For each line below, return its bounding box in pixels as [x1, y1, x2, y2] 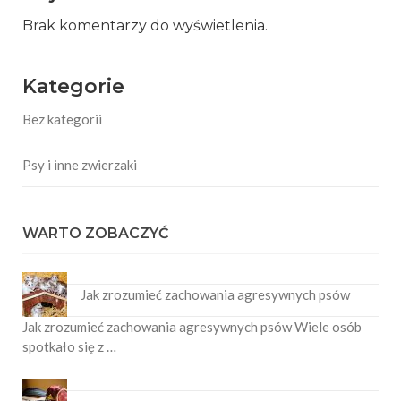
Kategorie [22, 74, 124, 99]
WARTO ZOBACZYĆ [22, 225, 168, 243]
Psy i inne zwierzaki [22, 157, 137, 174]
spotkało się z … [22, 338, 116, 355]
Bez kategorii [22, 111, 102, 128]
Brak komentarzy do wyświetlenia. [22, 17, 268, 35]
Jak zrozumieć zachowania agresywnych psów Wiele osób [22, 319, 362, 336]
